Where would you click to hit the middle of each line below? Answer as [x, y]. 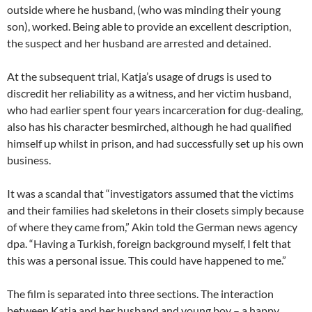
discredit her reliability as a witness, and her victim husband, [149, 93]
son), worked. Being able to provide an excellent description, [149, 26]
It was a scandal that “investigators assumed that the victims [150, 194]
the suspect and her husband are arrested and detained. [139, 43]
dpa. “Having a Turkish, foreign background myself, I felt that [149, 244]
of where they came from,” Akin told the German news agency [152, 227]
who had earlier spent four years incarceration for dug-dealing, [155, 110]
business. [29, 160]
